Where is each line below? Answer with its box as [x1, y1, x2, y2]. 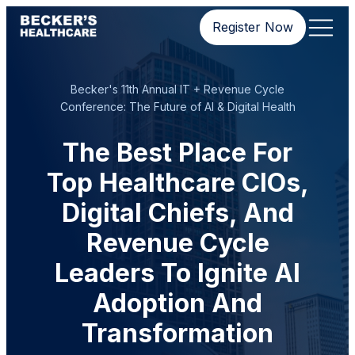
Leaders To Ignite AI [55, 258, 300, 288]
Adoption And [93, 288, 262, 319]
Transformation [82, 318, 273, 349]
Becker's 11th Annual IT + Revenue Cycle [71, 82, 284, 96]
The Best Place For [63, 137, 292, 168]
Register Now [212, 19, 293, 35]
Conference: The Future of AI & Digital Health [59, 100, 296, 113]
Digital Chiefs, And [61, 197, 294, 228]
